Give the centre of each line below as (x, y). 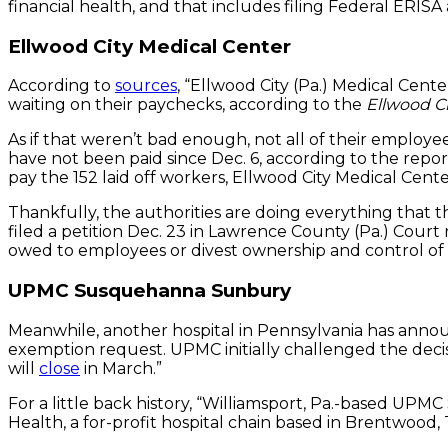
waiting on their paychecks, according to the (187, 105)
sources (146, 86)
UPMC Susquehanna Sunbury (149, 290)
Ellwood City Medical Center (149, 46)
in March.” (121, 368)
